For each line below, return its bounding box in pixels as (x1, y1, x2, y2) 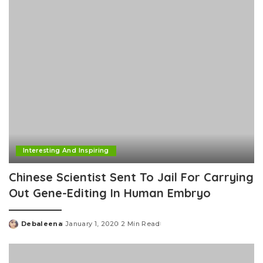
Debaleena (21, 219, 63, 228)
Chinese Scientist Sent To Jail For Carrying (9, 169, 254, 184)
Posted (8, 224, 36, 232)
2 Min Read (121, 219, 160, 228)
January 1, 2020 (65, 219, 119, 228)
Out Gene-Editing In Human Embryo (9, 185, 211, 200)
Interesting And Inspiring (23, 146, 109, 154)
